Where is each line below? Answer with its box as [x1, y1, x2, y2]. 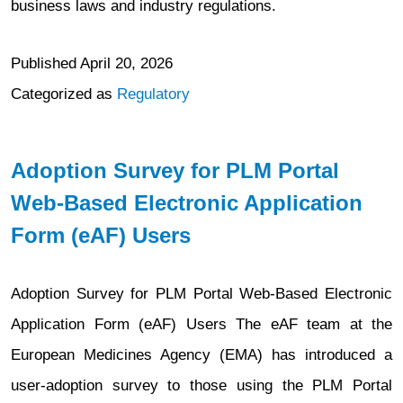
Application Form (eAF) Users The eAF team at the [11, 316, 392, 333]
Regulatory [117, 85, 190, 103]
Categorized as [11, 85, 117, 103]
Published [11, 55, 80, 72]
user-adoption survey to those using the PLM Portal [11, 377, 392, 394]
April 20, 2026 [80, 55, 173, 72]
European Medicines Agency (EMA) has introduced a [11, 346, 392, 363]
